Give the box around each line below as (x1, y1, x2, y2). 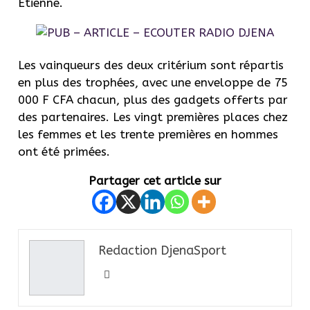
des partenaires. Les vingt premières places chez (18, 109, 288, 124)
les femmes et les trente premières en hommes (18, 127, 278, 141)
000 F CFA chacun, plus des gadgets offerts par (18, 92, 288, 107)
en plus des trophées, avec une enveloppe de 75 (18, 75, 288, 89)
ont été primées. (18, 144, 110, 158)
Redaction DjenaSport (98, 242, 226, 258)
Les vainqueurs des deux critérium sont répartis (18, 57, 284, 72)
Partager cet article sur (89, 173, 221, 188)
